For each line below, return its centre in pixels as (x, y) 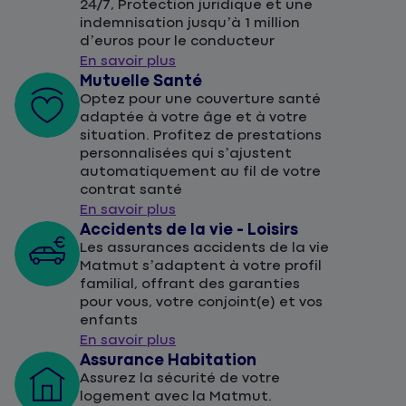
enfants (109, 321)
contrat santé (131, 190)
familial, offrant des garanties (190, 285)
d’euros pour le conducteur (177, 42)
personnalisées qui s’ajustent (186, 154)
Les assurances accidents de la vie (204, 248)
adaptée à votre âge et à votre (193, 118)
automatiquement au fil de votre (200, 172)
